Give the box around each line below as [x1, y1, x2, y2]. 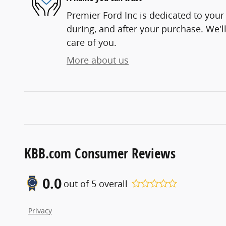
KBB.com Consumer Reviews [24, 144, 176, 163]
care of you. [67, 36, 117, 49]
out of [64, 177, 91, 190]
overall [96, 177, 128, 190]
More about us [67, 54, 129, 67]
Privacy [28, 206, 52, 216]
